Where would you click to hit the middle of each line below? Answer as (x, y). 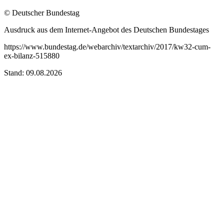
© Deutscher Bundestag (42, 12)
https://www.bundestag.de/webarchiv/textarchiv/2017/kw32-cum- (107, 46)
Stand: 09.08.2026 (33, 72)
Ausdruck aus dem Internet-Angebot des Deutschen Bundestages (106, 29)
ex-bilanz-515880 (32, 55)
